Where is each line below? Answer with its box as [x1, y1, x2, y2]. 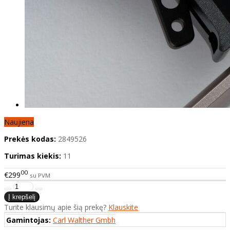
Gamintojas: [6, 215, 51, 225]
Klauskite [108, 202, 138, 212]
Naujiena [4, 117, 34, 127]
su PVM [30, 171, 50, 179]
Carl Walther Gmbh [53, 215, 116, 225]
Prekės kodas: [4, 134, 56, 144]
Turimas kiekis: [4, 151, 61, 161]
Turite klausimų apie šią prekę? [4, 202, 108, 212]
